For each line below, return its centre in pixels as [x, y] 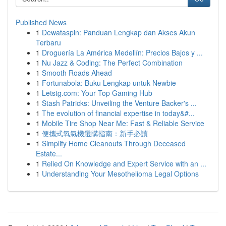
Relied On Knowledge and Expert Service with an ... [124, 163]
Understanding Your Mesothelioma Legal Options [120, 174]
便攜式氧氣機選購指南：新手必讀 [95, 133]
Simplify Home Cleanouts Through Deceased [114, 143]
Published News [41, 22]
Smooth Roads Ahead [77, 73]
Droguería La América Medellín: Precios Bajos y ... [122, 52]
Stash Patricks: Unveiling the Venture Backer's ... [119, 103]
